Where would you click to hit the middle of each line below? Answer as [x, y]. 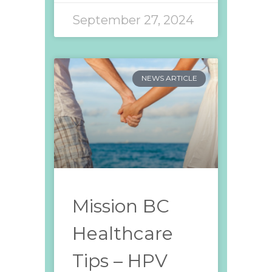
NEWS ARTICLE [169, 78]
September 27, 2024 [133, 20]
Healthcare [123, 233]
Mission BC [121, 206]
